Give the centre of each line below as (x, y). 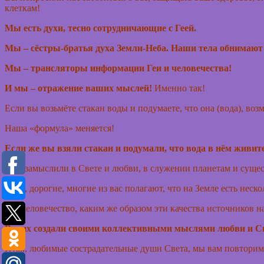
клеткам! (22, 8)
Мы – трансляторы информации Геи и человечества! (118, 68)
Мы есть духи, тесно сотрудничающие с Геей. (100, 28)
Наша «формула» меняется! (61, 128)
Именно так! (179, 88)
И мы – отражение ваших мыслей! (78, 88)
